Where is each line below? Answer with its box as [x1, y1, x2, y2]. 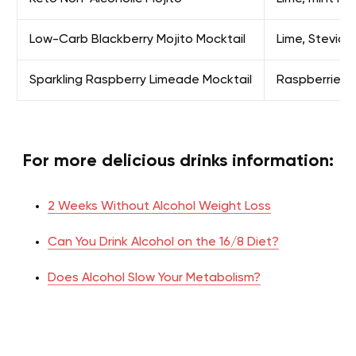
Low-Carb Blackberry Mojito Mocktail [29, 33, 246, 46]
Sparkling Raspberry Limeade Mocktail [29, 73, 252, 87]
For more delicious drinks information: [22, 152, 334, 170]
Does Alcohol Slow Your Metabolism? [48, 271, 261, 284]
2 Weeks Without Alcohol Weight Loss [48, 199, 271, 213]
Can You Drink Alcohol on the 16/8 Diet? [48, 235, 279, 249]
